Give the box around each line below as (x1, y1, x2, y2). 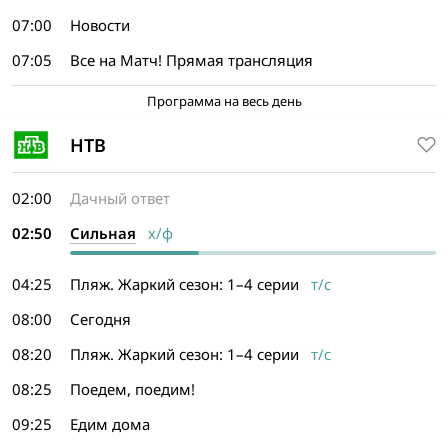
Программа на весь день (146, 92, 302, 110)
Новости (70, 15, 130, 35)
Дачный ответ (70, 188, 170, 208)
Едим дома (70, 414, 150, 434)
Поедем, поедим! (70, 379, 195, 399)
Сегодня (70, 309, 131, 329)
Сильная (70, 223, 136, 243)
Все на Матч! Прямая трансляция (70, 50, 313, 70)
